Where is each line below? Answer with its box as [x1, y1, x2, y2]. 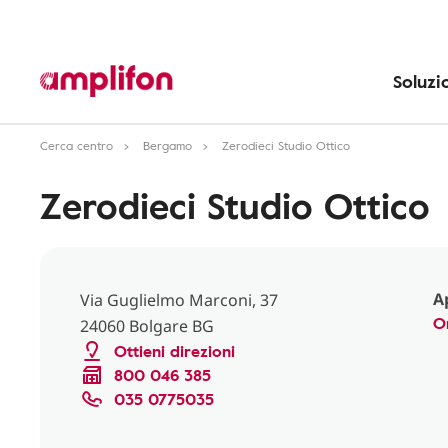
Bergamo [143, 136, 192, 154]
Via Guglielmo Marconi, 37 [80, 289, 278, 311]
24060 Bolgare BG [80, 315, 214, 337]
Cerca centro [40, 136, 113, 154]
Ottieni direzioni [114, 339, 235, 363]
